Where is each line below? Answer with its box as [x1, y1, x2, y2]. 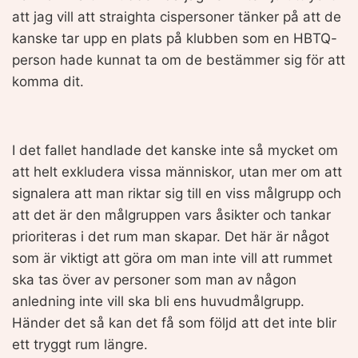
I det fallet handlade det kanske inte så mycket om [12, 141, 338, 158]
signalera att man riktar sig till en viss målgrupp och [12, 185, 341, 201]
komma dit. [12, 73, 84, 89]
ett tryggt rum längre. [12, 336, 148, 352]
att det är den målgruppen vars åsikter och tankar [12, 206, 331, 223]
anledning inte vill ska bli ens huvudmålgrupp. [12, 292, 304, 309]
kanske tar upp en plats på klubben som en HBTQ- [12, 30, 337, 46]
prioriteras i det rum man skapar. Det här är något [12, 228, 329, 245]
